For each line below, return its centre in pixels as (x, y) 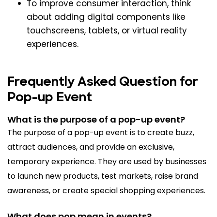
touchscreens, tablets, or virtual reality (107, 30)
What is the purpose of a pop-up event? (96, 119)
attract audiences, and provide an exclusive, (91, 147)
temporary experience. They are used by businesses (107, 161)
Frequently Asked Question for (103, 82)
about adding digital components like (106, 17)
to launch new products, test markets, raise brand (103, 176)
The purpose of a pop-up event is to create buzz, (101, 132)
